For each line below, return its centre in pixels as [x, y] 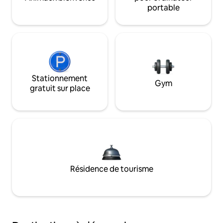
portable [163, 7]
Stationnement [60, 78]
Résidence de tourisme [111, 169]
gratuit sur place [60, 88]
